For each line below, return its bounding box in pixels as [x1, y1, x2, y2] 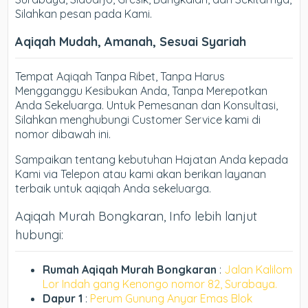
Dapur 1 [43, 291, 86, 305]
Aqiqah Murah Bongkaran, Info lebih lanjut [15, 208, 258, 224]
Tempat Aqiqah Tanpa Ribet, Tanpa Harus [15, 69, 225, 83]
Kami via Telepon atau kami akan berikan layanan [15, 167, 267, 181]
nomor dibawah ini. [15, 127, 111, 141]
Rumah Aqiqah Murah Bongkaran [43, 263, 217, 276]
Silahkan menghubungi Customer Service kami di [15, 113, 261, 126]
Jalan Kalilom [224, 263, 293, 276]
